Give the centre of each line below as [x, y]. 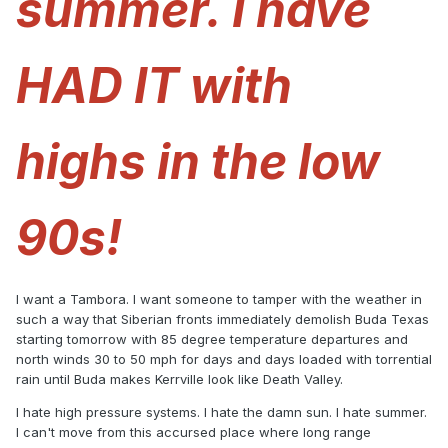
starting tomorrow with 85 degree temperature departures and [212, 339]
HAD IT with [154, 86]
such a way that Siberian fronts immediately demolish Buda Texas [222, 319]
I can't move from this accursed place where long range [193, 432]
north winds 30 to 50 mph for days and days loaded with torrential [224, 359]
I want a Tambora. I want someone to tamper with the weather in [219, 299]
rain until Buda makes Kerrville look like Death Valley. [179, 379]
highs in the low [198, 162]
